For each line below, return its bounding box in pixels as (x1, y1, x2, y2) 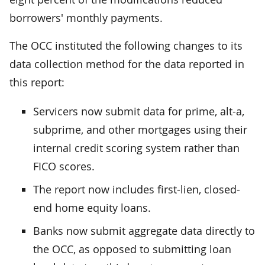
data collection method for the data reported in (9, 56, 244, 71)
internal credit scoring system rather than (33, 140, 240, 155)
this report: (9, 75, 64, 89)
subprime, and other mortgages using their (33, 122, 247, 137)
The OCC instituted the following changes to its (9, 38, 243, 53)
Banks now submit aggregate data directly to (33, 223, 255, 238)
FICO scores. (33, 159, 95, 173)
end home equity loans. (33, 200, 151, 215)
